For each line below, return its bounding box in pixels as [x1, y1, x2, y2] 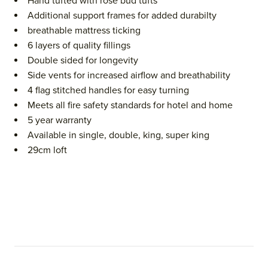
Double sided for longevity [28, 54, 138, 67]
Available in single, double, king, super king [28, 129, 209, 142]
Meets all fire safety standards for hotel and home [28, 99, 233, 112]
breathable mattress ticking [28, 25, 141, 37]
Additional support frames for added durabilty [28, 10, 217, 22]
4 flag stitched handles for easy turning [28, 84, 189, 97]
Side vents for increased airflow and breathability [28, 69, 230, 82]
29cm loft [28, 144, 67, 157]
